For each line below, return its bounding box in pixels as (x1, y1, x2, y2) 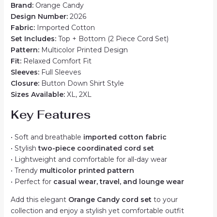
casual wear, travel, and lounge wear (53, 177, 184, 186)
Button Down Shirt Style (39, 79, 124, 88)
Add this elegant (10, 195, 68, 204)
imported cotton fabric (83, 133, 167, 141)
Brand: (10, 1, 33, 10)
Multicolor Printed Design (39, 46, 128, 54)
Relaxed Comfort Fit (21, 57, 92, 65)
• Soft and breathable (10, 133, 83, 141)
